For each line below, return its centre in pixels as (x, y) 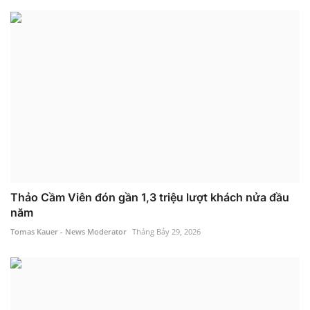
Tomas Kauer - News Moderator (69, 231)
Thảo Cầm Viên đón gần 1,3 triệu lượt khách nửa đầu (150, 197)
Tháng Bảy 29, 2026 (166, 231)
